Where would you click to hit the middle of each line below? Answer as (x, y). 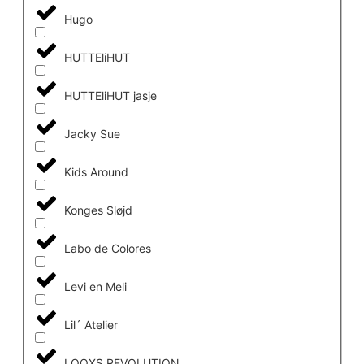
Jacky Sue (92, 134)
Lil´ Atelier (91, 325)
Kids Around (96, 172)
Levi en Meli (95, 287)
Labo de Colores (107, 249)
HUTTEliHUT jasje (110, 96)
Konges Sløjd (98, 210)
